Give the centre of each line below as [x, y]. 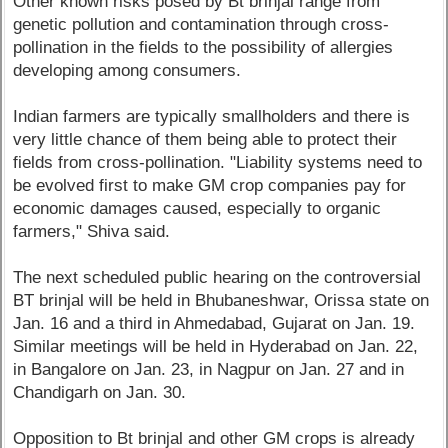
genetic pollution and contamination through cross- [201, 25]
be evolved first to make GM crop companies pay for [210, 186]
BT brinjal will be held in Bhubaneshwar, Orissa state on [221, 301]
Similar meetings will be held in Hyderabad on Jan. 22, [216, 347]
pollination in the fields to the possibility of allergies [203, 48]
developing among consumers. [127, 71]
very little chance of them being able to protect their [205, 140]
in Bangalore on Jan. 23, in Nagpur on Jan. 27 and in [209, 370]
